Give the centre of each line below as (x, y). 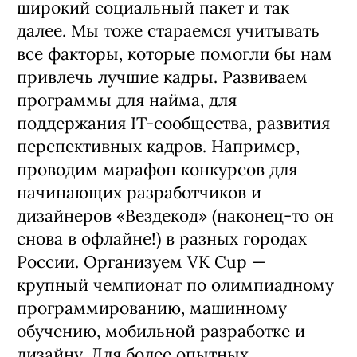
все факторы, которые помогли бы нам (175, 53)
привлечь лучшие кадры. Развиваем (162, 76)
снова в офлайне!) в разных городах (162, 238)
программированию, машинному (152, 308)
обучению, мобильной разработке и (161, 331)
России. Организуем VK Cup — (141, 261)
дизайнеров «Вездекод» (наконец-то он (175, 215)
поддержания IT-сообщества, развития (173, 123)
